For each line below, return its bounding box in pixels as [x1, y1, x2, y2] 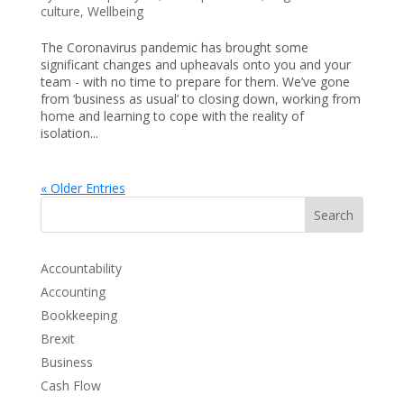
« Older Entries [40, 179, 125, 197]
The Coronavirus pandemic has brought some [40, 38, 308, 56]
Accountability [40, 259, 122, 277]
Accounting [40, 282, 106, 300]
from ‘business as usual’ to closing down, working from [40, 89, 361, 107]
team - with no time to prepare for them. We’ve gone [40, 72, 350, 90]
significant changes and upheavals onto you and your [40, 55, 351, 73]
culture [40, 2, 80, 20]
